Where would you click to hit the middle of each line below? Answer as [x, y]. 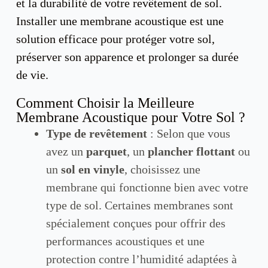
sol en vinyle [92, 169]
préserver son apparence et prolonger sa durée [127, 57]
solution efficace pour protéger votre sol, [115, 39]
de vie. [32, 74]
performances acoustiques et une [125, 241]
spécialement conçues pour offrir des [135, 223]
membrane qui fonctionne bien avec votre [147, 187]
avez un [66, 151]
